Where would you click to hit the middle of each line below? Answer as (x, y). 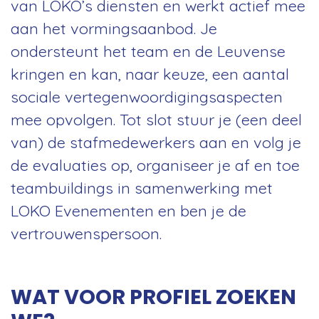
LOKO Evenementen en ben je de (129, 210)
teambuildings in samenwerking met (142, 187)
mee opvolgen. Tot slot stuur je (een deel (156, 119)
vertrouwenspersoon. (86, 233)
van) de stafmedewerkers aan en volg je (156, 142)
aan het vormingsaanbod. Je (114, 28)
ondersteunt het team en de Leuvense (148, 51)
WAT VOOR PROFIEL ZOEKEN (153, 297)
